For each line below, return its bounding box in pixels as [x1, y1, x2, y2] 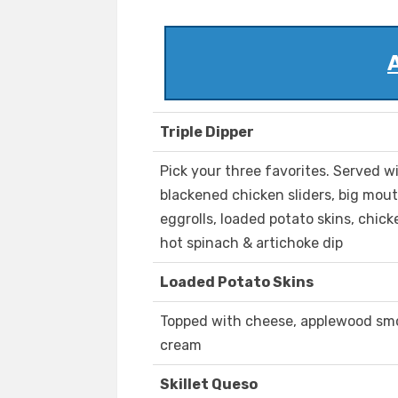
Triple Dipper [160, 123, 254, 141]
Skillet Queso [160, 376, 258, 394]
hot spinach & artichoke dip [160, 235, 343, 252]
